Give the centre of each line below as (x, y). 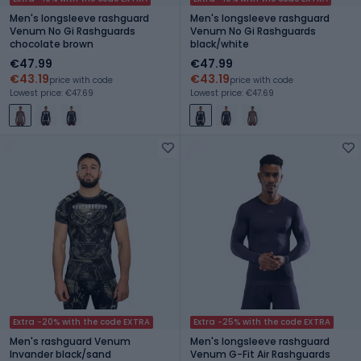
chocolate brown (52, 44)
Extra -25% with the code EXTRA (262, 322)
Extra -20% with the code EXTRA (81, 322)
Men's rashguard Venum (70, 341)
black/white (220, 44)
